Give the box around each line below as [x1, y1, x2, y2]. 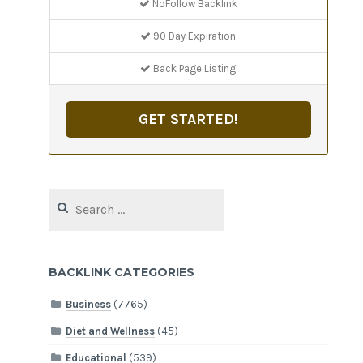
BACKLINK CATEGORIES [49, 264, 195, 280]
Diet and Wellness [66, 325, 156, 338]
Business [66, 298, 112, 311]
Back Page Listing [151, 62, 237, 75]
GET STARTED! [138, 109, 238, 128]
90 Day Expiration [151, 29, 237, 42]
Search [49, 190, 82, 203]
